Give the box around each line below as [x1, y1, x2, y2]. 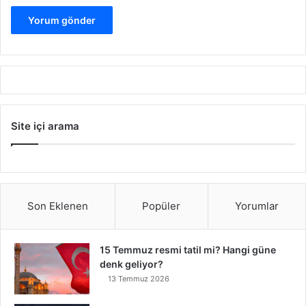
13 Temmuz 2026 [108, 274, 169, 284]
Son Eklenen [27, 199, 89, 213]
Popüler [142, 199, 181, 213]
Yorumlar [234, 199, 279, 213]
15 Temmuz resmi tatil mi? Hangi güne [100, 244, 276, 256]
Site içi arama [11, 120, 79, 133]
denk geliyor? [100, 258, 163, 270]
